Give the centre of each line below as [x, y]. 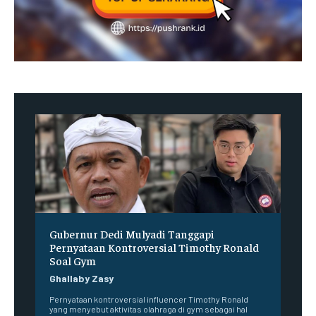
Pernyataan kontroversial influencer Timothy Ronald [149, 299]
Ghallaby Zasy [81, 278]
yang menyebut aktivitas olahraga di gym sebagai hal [148, 309]
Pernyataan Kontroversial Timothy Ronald [154, 247]
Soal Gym [73, 260]
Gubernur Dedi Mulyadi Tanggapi [132, 233]
